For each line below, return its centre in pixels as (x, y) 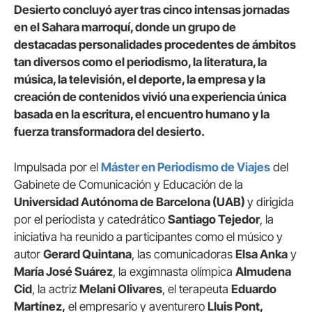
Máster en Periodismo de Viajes (186, 167)
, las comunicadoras (184, 254)
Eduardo (254, 289)
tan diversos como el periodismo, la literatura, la (140, 62)
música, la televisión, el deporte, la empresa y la (140, 79)
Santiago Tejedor (214, 219)
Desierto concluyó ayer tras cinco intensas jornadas (152, 9)
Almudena (263, 271)
